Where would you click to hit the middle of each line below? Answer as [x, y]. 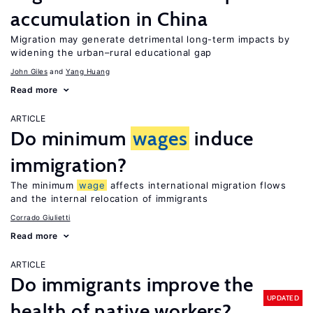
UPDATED [283, 298]
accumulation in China [109, 19]
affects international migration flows [197, 185]
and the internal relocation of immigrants [109, 198]
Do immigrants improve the [132, 284]
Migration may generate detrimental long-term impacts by [150, 39]
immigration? [69, 165]
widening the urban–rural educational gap [111, 52]
